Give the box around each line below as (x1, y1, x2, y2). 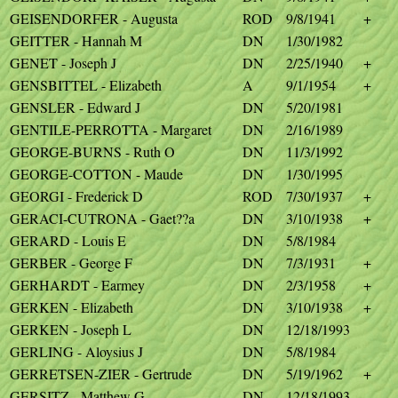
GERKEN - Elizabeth (10, 298, 133, 316)
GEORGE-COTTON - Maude (10, 164, 183, 183)
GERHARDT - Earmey (10, 275, 145, 294)
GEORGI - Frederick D (10, 187, 143, 205)
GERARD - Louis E (10, 231, 126, 250)
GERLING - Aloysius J (10, 342, 143, 361)
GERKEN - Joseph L (10, 320, 131, 338)
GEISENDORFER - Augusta (10, 9, 178, 28)
